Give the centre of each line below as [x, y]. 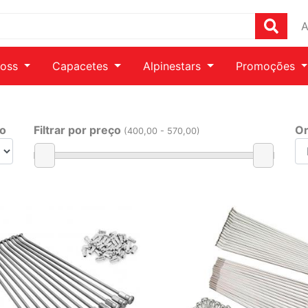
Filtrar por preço [79, 130]
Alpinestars [174, 66]
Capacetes [82, 66]
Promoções [267, 66]
